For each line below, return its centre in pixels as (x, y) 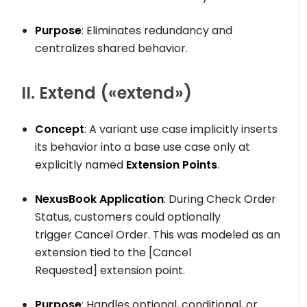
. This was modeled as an (214, 235)
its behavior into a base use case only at (143, 147)
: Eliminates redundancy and (157, 31)
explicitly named (81, 165)
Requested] (66, 271)
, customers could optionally (145, 217)
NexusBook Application (100, 199)
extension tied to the (92, 253)
